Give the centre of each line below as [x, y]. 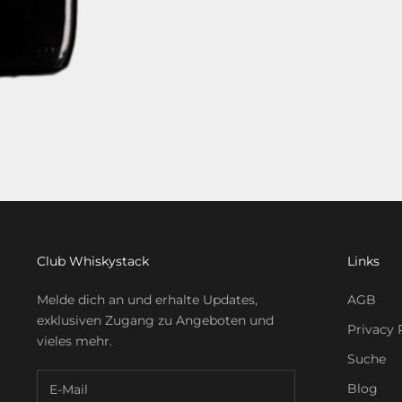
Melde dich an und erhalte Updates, [148, 299]
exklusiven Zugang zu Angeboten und [156, 320]
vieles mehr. [75, 341]
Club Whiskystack [93, 261]
